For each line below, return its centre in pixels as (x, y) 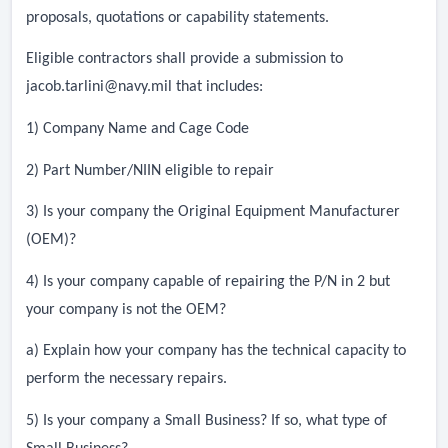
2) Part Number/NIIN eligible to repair (150, 170)
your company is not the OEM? (126, 309)
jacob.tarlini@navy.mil (99, 87)
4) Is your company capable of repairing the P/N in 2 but (208, 281)
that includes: (217, 87)
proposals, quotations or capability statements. (177, 17)
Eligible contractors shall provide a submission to (184, 59)
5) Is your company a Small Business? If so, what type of (206, 420)
